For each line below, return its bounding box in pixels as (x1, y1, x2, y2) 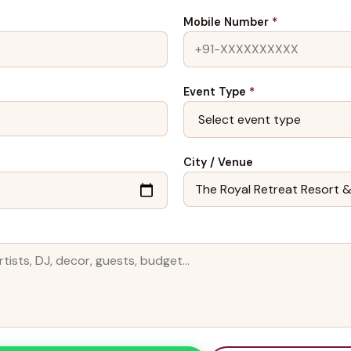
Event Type (183, 84, 249, 99)
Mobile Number (183, 15, 272, 30)
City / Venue (183, 155, 253, 169)
